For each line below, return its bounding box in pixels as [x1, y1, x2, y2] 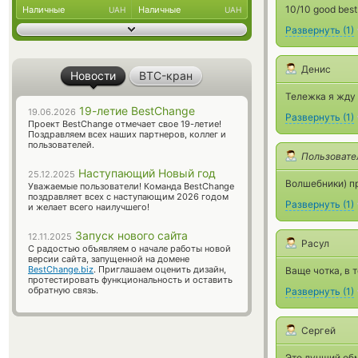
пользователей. [28, 139, 94, 150]
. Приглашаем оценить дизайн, [93, 264, 226, 275]
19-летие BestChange [76, 104, 195, 117]
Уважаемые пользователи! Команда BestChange [28, 181, 234, 192]
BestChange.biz [28, 264, 93, 275]
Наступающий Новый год [75, 166, 216, 180]
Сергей [301, 324, 336, 336]
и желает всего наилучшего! [28, 201, 149, 213]
